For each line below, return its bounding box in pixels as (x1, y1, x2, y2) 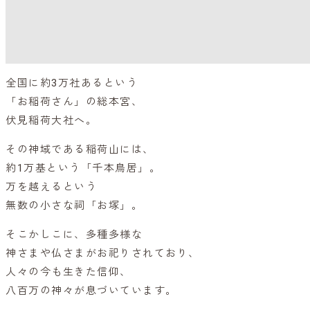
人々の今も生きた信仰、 (6, 265, 131, 278)
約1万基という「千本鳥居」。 (6, 161, 161, 174)
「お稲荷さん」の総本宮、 (6, 95, 143, 108)
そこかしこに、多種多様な (6, 228, 143, 241)
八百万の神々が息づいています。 (6, 284, 177, 297)
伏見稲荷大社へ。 (6, 113, 97, 127)
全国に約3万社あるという (6, 76, 138, 89)
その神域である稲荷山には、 (6, 143, 154, 156)
